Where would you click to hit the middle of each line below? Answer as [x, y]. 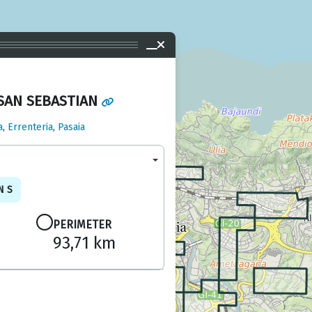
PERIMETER [82, 225]
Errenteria [30, 127]
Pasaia [71, 127]
